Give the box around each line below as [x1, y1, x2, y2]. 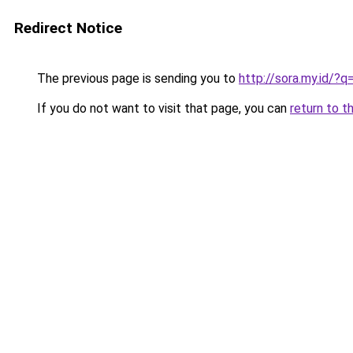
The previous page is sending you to [34, 71, 239, 86]
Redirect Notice [14, 19, 122, 37]
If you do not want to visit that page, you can [34, 101, 290, 116]
